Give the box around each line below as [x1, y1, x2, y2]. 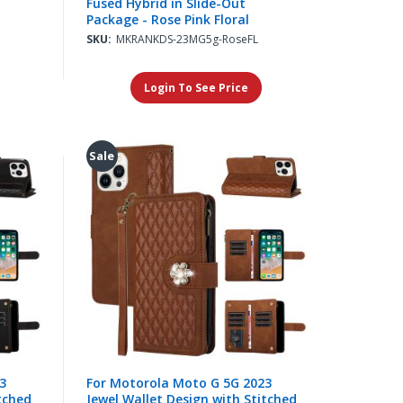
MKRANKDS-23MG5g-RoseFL [115, 31, 258, 47]
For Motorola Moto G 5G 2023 [85, 374, 272, 392]
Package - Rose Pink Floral [85, 10, 249, 28]
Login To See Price [144, 79, 249, 95]
